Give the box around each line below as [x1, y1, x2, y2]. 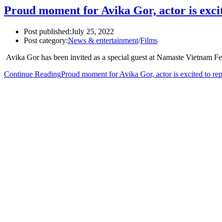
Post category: [24, 36, 68, 45]
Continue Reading [4, 69, 61, 78]
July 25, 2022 [71, 27, 114, 36]
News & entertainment [68, 36, 138, 45]
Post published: [24, 27, 71, 36]
